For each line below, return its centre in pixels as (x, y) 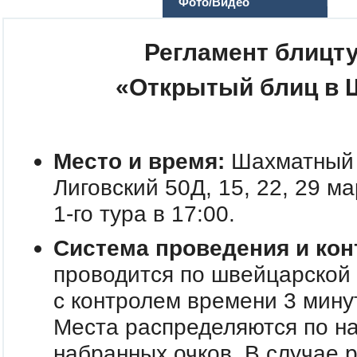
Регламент (206, 53)
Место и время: (139, 161)
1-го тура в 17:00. (144, 214)
